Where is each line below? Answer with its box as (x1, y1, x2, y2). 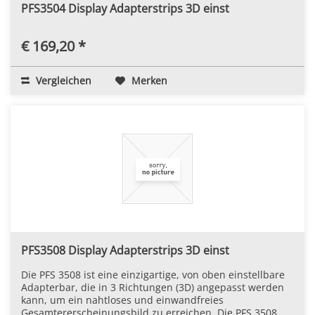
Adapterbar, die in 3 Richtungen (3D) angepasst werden (21, 280, 284, 294)
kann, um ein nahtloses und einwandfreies (21, 292, 224, 307)
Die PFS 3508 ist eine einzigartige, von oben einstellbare (21, 267, 285, 281)
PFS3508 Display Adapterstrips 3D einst (21, 242, 229, 258)
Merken (131, 73, 167, 87)
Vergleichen (33, 73, 91, 87)
